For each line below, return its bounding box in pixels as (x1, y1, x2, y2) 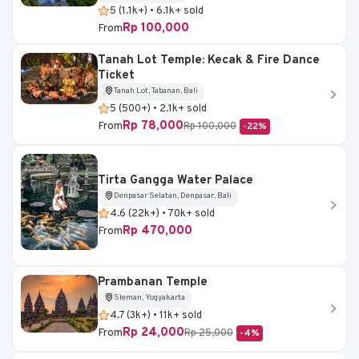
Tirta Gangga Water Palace (98, 172, 253, 188)
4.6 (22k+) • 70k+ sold (110, 207, 215, 220)
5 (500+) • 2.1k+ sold (110, 102, 207, 115)
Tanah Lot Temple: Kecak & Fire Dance (98, 52, 320, 68)
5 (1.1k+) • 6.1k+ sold (110, 4, 204, 18)
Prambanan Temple (98, 274, 208, 290)
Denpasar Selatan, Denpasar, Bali (114, 190, 232, 201)
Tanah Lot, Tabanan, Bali (114, 85, 198, 96)
